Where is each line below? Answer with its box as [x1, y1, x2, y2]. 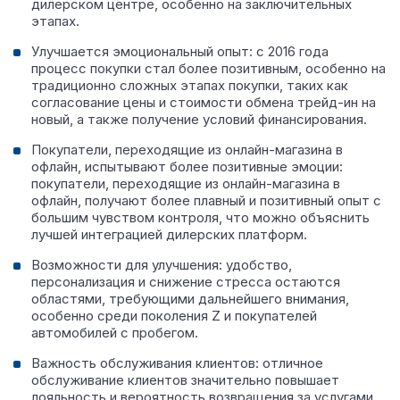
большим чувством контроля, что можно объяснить [31, 209, 370, 226]
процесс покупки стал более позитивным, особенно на [31, 60, 386, 77]
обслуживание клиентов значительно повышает [31, 371, 339, 388]
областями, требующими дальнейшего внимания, [31, 290, 349, 307]
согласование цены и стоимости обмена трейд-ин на [31, 94, 376, 111]
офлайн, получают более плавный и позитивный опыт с [31, 192, 381, 209]
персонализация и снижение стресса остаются [31, 273, 340, 290]
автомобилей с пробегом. [31, 324, 198, 341]
